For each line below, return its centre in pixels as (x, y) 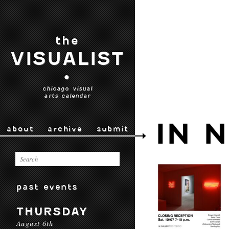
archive (65, 129)
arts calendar (67, 96)
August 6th (35, 223)
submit (112, 129)
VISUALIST (67, 59)
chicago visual (67, 88)
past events (47, 187)
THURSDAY (52, 211)
